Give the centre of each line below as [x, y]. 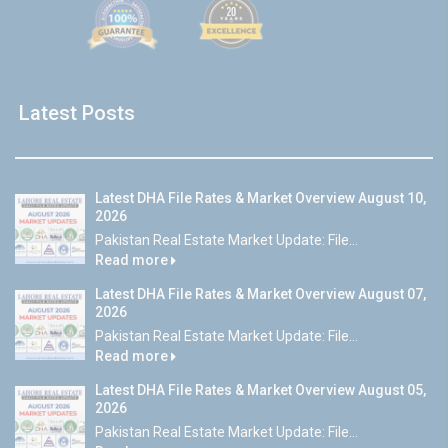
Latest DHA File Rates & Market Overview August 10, [260, 198]
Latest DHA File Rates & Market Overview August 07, [260, 294]
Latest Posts [77, 113]
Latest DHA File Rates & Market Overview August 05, [260, 390]
